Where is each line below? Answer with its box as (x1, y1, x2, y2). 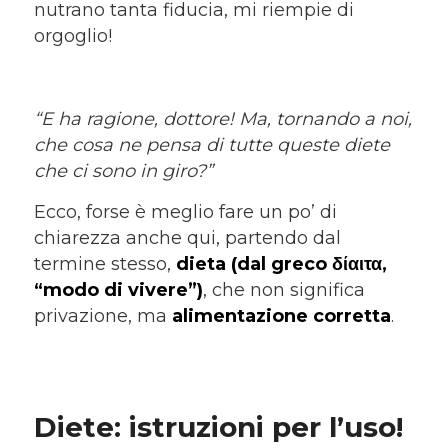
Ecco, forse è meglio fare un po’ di (33, 200, 337, 223)
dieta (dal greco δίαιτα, (175, 252, 387, 275)
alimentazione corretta (171, 304, 391, 327)
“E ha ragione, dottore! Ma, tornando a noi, (33, 107, 412, 130)
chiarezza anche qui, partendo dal (33, 226, 341, 249)
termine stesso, (33, 252, 176, 275)
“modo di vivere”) (33, 278, 203, 301)
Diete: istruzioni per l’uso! (33, 410, 403, 445)
